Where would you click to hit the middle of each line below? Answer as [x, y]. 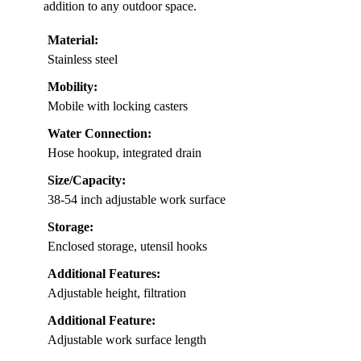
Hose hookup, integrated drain [124, 153]
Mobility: [73, 87]
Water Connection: [100, 133]
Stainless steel [83, 59]
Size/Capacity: [87, 180]
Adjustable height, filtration [117, 293]
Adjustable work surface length [127, 340]
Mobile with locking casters [118, 106]
